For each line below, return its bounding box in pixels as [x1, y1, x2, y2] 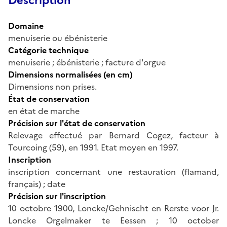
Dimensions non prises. [8, 80, 97, 93]
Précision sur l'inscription [8, 190, 106, 202]
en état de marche [8, 104, 80, 117]
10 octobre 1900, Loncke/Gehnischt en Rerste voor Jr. [8, 202, 219, 214]
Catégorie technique [8, 44, 89, 56]
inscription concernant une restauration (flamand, [8, 165, 219, 178]
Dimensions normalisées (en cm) [8, 68, 133, 81]
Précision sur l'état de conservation [8, 117, 145, 129]
